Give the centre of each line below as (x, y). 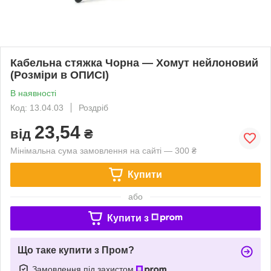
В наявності (33, 93)
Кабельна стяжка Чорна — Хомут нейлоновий (134, 63)
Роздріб (93, 107)
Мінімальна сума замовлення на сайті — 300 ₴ (103, 150)
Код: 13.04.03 (37, 107)
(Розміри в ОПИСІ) (60, 75)
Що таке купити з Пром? (76, 250)
